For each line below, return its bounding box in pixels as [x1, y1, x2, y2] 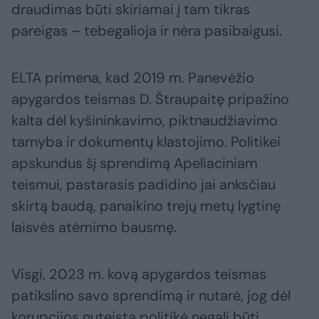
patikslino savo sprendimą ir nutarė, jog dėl [11, 286, 291, 305]
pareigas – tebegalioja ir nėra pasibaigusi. [11, 21, 282, 41]
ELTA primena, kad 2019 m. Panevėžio [11, 68, 254, 88]
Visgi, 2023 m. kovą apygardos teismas [11, 265, 266, 284]
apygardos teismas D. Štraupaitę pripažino [11, 90, 289, 109]
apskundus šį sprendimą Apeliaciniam [11, 154, 258, 173]
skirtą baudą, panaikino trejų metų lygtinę [11, 197, 281, 216]
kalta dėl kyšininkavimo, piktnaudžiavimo [11, 111, 278, 130]
